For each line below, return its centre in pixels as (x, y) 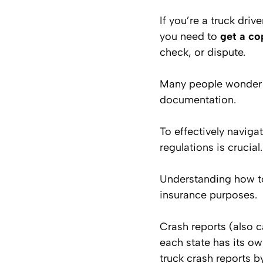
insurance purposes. (208, 195)
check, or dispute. (203, 52)
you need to (190, 36)
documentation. (198, 100)
